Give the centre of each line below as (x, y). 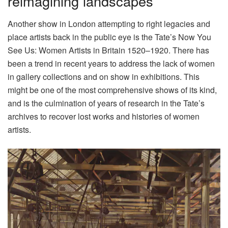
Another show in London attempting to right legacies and (109, 24)
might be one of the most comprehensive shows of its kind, (112, 90)
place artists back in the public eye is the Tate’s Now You (109, 37)
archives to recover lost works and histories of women (104, 117)
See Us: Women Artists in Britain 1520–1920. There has (108, 50)
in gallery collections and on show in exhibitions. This (104, 77)
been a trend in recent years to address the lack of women (111, 64)
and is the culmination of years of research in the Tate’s (106, 103)
